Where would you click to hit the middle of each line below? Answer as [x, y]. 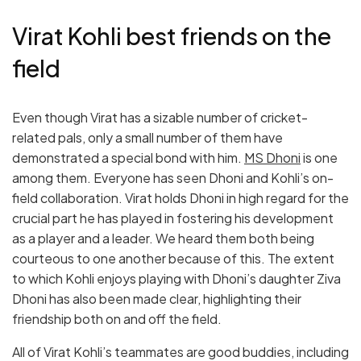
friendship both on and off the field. [117, 318]
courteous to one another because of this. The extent [173, 258]
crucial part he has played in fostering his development [173, 218]
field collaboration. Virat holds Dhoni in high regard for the [180, 197]
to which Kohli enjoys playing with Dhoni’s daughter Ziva [176, 278]
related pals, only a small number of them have [147, 137]
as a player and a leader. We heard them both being [163, 238]
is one [319, 157]
